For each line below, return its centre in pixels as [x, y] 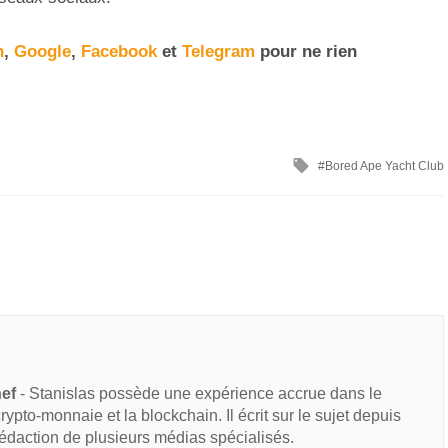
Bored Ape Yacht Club [384, 166]
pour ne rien [306, 52]
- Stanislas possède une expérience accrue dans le [199, 393]
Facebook [119, 52]
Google [42, 52]
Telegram [218, 52]
